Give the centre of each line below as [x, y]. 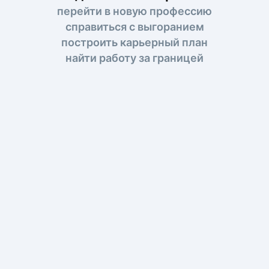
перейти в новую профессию [134, 11]
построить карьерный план [134, 42]
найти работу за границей [134, 58]
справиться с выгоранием [134, 26]
